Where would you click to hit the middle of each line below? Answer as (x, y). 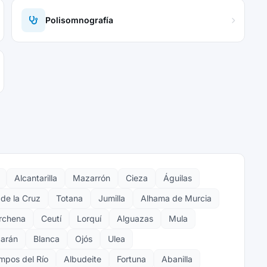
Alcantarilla (36, 178)
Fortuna (131, 259)
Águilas (178, 178)
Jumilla (112, 198)
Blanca (46, 239)
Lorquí (89, 218)
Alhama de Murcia (176, 198)
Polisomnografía (80, 20)
